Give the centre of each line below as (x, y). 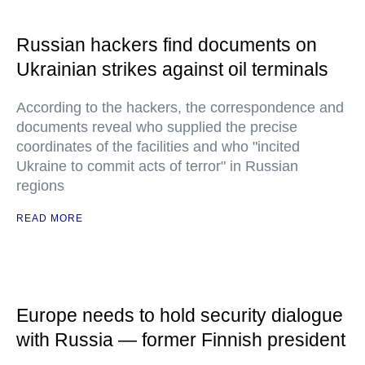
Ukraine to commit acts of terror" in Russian (157, 166)
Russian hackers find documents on (167, 45)
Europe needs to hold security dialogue (180, 315)
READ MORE (50, 218)
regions (40, 186)
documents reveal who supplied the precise (157, 127)
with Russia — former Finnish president (181, 340)
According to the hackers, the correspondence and (180, 108)
